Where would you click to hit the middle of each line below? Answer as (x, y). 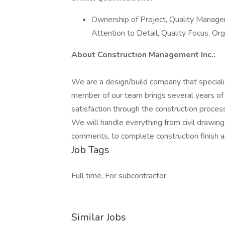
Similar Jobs (99, 217)
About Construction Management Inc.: (143, 55)
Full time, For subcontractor (119, 176)
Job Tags (90, 150)
